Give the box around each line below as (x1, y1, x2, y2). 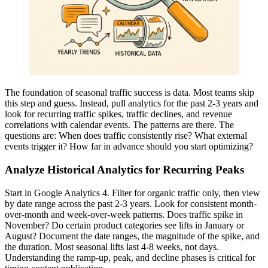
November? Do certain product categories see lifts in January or (5, 220, 244, 230)
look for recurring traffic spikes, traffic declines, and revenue (5, 109, 232, 120)
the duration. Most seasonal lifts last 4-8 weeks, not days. (5, 241, 219, 252)
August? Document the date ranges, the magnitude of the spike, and (5, 230, 260, 241)
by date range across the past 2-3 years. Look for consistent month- (5, 198, 257, 209)
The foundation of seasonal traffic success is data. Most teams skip (5, 87, 254, 98)
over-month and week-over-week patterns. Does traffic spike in (5, 209, 243, 220)
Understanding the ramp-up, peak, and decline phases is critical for (5, 252, 255, 263)
